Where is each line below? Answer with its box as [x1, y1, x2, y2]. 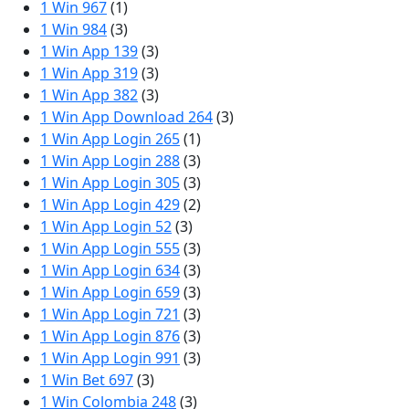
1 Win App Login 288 [40, 151, 180, 171]
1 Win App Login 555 [40, 238, 180, 258]
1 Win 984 [40, 19, 107, 39]
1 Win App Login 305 [40, 173, 180, 193]
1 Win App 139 [40, 41, 138, 61]
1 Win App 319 [40, 63, 138, 83]
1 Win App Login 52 [40, 216, 172, 236]
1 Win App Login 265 [40, 129, 180, 149]
